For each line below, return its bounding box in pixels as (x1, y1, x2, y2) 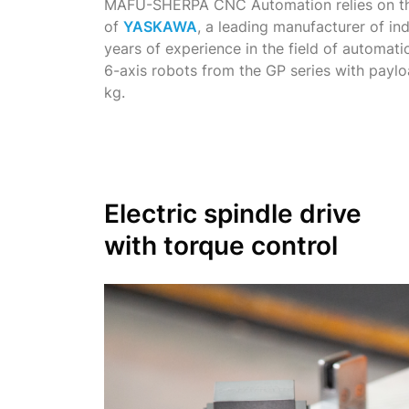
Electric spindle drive (104, 197, 362, 229)
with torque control (104, 229, 338, 261)
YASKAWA (123, 16, 197, 36)
